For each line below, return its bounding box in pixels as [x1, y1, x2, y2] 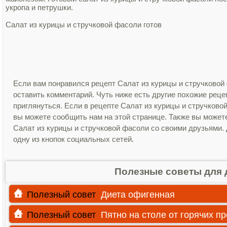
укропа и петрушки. [6, 3, 73, 12]
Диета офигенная [101, 190, 175, 200]
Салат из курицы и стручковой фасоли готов [6, 20, 162, 29]
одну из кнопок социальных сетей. [13, 135, 134, 143]
